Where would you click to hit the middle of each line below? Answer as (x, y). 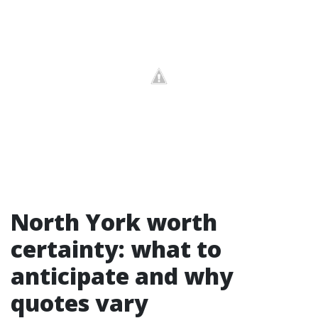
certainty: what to (116, 248)
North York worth (114, 221)
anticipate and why (122, 275)
